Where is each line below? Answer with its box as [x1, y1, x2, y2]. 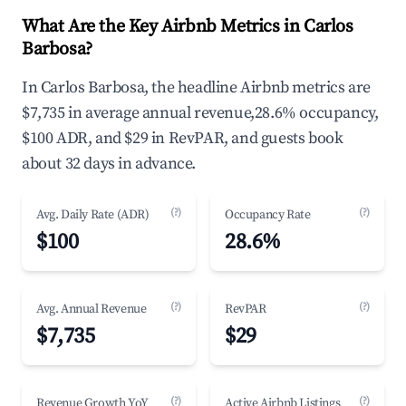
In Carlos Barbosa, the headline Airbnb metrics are [22, 77, 372, 98]
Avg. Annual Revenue [36, 301, 147, 317]
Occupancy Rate [225, 207, 311, 223]
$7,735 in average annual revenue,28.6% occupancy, [22, 102, 379, 123]
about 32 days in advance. [22, 153, 197, 174]
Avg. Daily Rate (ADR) [36, 207, 150, 223]
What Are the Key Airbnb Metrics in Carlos [22, 15, 353, 38]
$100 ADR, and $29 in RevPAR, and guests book [22, 128, 343, 149]
